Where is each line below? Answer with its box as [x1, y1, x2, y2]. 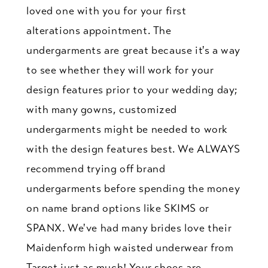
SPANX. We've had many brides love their [26, 221, 232, 234]
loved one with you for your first [26, 4, 187, 17]
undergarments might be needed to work [26, 122, 229, 136]
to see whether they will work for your [26, 63, 214, 77]
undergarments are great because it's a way [26, 43, 240, 57]
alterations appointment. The [26, 23, 172, 37]
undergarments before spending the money [26, 181, 240, 195]
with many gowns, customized [26, 102, 178, 116]
